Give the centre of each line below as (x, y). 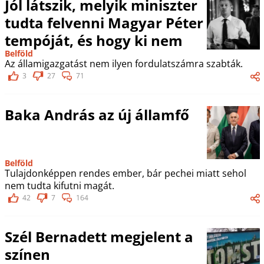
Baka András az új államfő (97, 115)
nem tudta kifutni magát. (59, 186)
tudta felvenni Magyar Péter (104, 23)
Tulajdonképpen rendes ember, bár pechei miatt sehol (125, 173)
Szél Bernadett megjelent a (99, 237)
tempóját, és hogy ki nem (93, 40)
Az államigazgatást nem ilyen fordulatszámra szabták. (123, 64)
